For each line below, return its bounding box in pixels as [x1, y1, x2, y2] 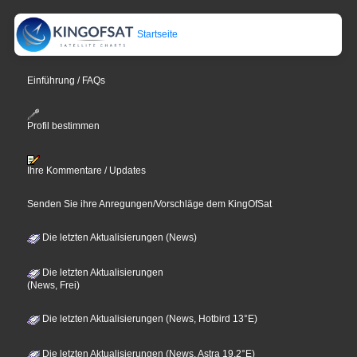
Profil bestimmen [27, 120, 100, 132]
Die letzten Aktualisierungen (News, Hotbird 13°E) [40, 313, 258, 325]
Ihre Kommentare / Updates [27, 165, 147, 177]
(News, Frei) [27, 280, 80, 292]
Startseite [135, 28, 178, 40]
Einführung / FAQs [27, 74, 106, 86]
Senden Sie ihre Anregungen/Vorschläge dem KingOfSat [27, 198, 273, 210]
